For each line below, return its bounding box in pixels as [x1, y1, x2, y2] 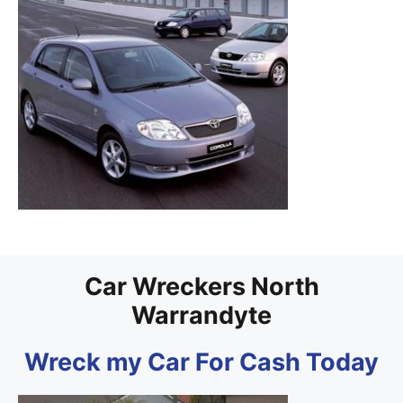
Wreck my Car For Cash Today [24, 347, 379, 378]
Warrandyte [131, 300, 272, 331]
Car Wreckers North [84, 272, 319, 302]
